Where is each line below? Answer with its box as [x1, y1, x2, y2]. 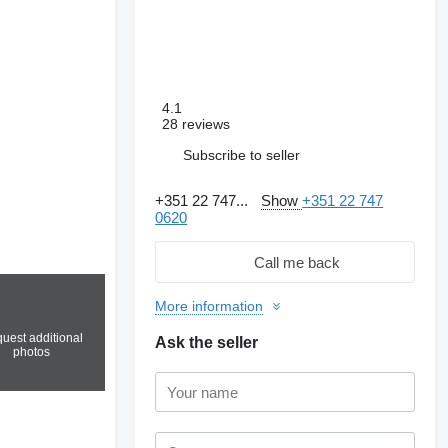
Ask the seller [155, 334, 259, 351]
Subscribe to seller [183, 146, 301, 163]
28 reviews [162, 116, 231, 132]
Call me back [254, 253, 341, 271]
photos [12, 345, 50, 360]
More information [155, 298, 264, 314]
